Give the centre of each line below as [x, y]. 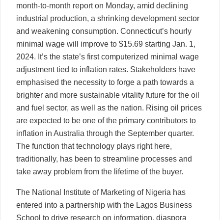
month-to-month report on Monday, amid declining [102, 5]
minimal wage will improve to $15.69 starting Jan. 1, [106, 44]
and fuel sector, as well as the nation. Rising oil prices [109, 108]
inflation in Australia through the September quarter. [105, 133]
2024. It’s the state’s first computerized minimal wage [108, 56]
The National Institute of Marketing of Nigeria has [101, 192]
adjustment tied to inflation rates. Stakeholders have [106, 69]
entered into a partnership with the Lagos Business [104, 205]
